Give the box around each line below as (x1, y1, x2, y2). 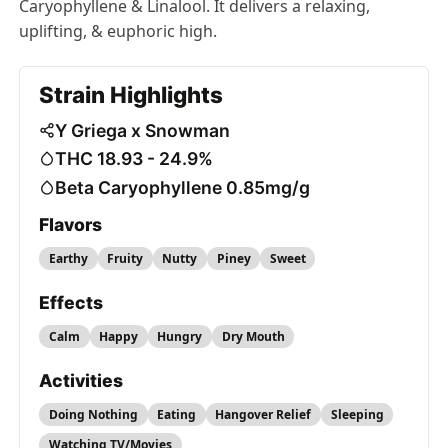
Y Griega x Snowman (55, 120, 231, 142)
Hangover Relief (215, 405, 312, 423)
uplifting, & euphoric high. (19, 19, 218, 42)
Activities (39, 369, 124, 391)
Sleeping (330, 405, 384, 423)
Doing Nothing (48, 405, 138, 423)
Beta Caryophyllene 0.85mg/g (55, 176, 311, 198)
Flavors (39, 213, 103, 235)
